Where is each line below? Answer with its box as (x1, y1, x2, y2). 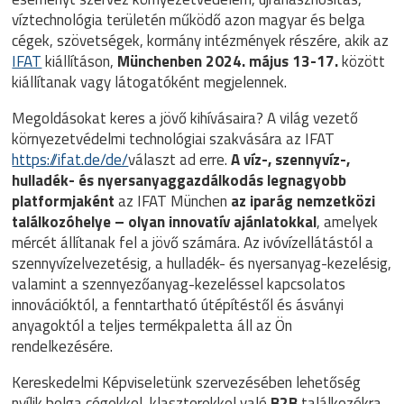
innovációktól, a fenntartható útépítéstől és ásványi (12, 293, 344, 317)
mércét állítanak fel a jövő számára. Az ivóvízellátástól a (12, 231, 374, 254)
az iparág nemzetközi (231, 189, 376, 213)
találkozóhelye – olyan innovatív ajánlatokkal (12, 210, 317, 234)
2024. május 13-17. (206, 50, 339, 73)
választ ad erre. (128, 148, 232, 171)
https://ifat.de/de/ (12, 148, 129, 171)
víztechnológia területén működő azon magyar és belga (12, 8, 366, 32)
